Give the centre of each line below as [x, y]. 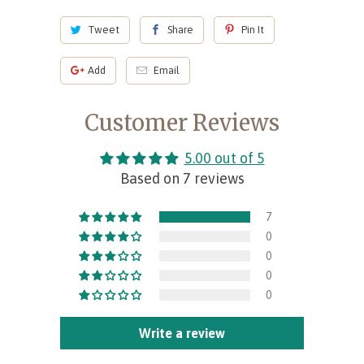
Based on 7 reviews [182, 178]
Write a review [182, 333]
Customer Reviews [182, 122]
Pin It [252, 29]
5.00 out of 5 [224, 158]
